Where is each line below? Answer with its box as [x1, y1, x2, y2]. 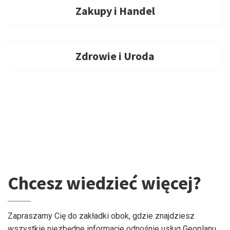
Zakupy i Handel [75, 4, 155, 18]
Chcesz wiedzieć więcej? [8, 171, 201, 195]
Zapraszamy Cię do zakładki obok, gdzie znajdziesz [8, 211, 195, 221]
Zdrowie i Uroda [75, 49, 155, 63]
